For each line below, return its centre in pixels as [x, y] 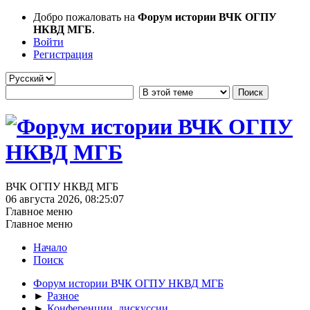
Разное [63, 295]
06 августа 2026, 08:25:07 [65, 199]
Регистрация [63, 54]
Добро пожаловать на [85, 17]
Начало [50, 247]
